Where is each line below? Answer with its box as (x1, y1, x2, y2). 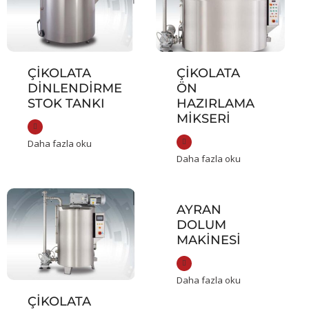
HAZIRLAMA (177, 96, 255, 112)
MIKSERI (177, 111, 231, 127)
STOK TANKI (28, 96, 105, 112)
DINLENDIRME (28, 81, 122, 97)
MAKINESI (177, 232, 241, 248)
